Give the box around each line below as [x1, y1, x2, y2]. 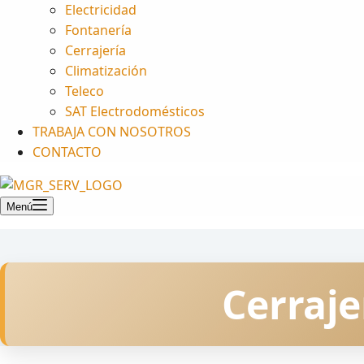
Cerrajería [65, 41, 126, 59]
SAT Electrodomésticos [65, 102, 205, 120]
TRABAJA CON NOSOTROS [32, 123, 191, 141]
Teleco [65, 82, 104, 100]
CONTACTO [32, 143, 102, 161]
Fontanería [65, 21, 132, 39]
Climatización [65, 62, 147, 80]
